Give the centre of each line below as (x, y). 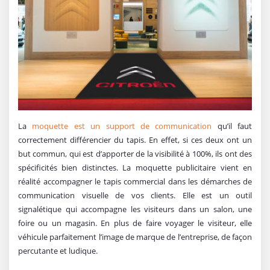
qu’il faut (232, 126)
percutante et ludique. (58, 251)
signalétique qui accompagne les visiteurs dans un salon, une (135, 209)
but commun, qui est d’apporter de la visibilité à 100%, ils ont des (135, 154)
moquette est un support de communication (122, 126)
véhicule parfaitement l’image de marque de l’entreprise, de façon (135, 237)
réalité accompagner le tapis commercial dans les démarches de (135, 182)
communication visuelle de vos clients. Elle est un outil (135, 196)
